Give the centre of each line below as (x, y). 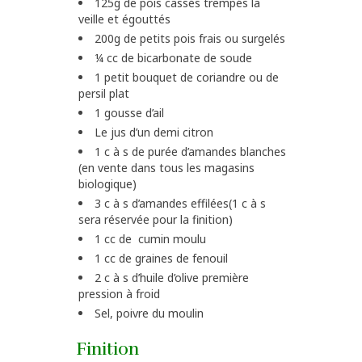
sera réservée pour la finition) (156, 220)
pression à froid (119, 294)
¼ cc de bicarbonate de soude (173, 58)
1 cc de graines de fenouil (161, 259)
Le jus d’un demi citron (154, 133)
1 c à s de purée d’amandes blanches (190, 152)
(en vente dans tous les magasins (166, 168)
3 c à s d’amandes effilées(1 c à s (180, 204)
